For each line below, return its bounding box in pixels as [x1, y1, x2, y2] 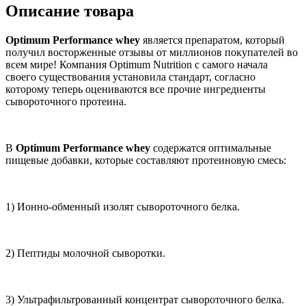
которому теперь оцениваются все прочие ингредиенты [5, 83, 266, 96]
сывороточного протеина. [5, 96, 126, 108]
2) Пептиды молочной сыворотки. [5, 247, 165, 260]
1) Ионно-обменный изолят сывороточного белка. [5, 201, 240, 213]
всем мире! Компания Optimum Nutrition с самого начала [5, 59, 268, 71]
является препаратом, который [140, 34, 285, 46]
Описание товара [5, 2, 134, 20]
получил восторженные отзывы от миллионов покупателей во [5, 46, 298, 59]
